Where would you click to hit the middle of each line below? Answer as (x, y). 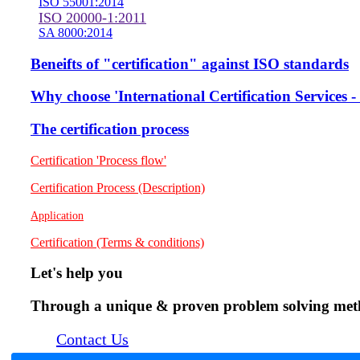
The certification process (110, 129)
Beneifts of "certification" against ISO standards (190, 63)
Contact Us (92, 339)
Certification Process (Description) (118, 187)
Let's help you (77, 273)
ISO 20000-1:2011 (92, 17)
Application (57, 215)
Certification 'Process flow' (98, 160)
